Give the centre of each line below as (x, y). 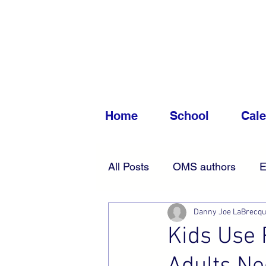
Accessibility (161, 214)
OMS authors (204, 167)
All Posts (129, 167)
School (189, 116)
